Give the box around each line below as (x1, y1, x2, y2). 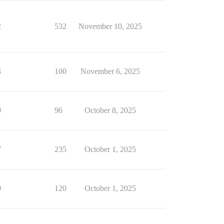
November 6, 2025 (80, 67, 140, 75)
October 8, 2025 (84, 106, 136, 114)
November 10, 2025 (78, 22, 142, 30)
